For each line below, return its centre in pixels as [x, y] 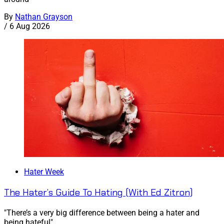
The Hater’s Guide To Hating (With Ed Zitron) [98, 192]
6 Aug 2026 [30, 26]
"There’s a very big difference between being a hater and [102, 212]
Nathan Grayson [44, 17]
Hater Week [44, 172]
